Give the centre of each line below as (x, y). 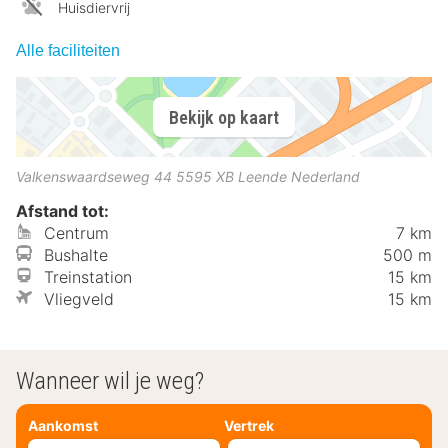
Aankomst (63, 426)
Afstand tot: (62, 211)
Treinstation (88, 277)
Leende (262, 177)
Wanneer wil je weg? (110, 381)
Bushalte (76, 255)
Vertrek (249, 426)
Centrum (76, 233)
